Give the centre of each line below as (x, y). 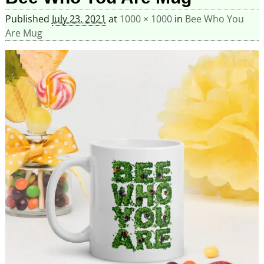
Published (28, 19)
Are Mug (24, 33)
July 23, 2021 (79, 19)
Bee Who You (214, 19)
